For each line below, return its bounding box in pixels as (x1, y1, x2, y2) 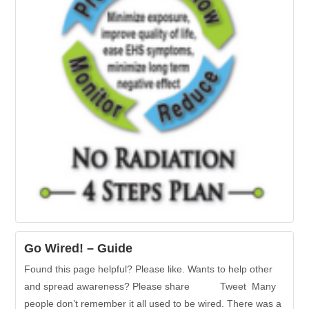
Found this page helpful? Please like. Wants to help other (24, 263, 273, 275)
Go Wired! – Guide (24, 241, 133, 255)
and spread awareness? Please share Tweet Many (24, 280, 277, 292)
